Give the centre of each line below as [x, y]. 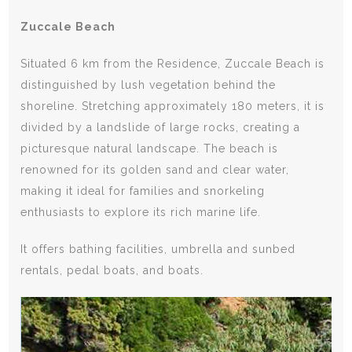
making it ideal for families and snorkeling [143, 191]
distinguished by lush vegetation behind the [148, 85]
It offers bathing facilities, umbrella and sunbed [158, 249]
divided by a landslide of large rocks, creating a [161, 127]
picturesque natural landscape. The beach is [150, 148]
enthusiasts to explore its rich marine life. [141, 212]
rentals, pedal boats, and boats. [112, 270]
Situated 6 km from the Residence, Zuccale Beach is [173, 64]
